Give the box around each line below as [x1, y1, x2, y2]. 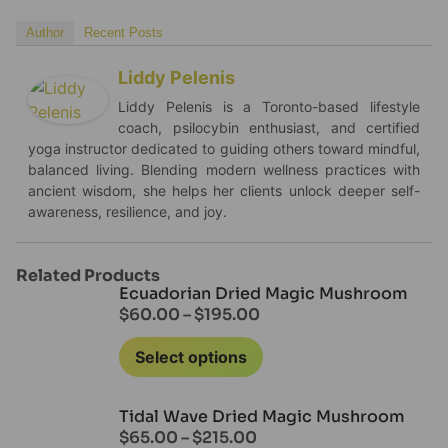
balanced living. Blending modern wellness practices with [28, 161, 420, 179]
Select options [135, 347, 247, 368]
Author [26, 25, 64, 41]
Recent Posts [84, 25, 163, 41]
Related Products [16, 265, 160, 287]
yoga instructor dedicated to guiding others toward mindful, [28, 140, 420, 158]
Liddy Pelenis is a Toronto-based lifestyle [118, 98, 420, 116]
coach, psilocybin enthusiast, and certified [118, 119, 420, 137]
